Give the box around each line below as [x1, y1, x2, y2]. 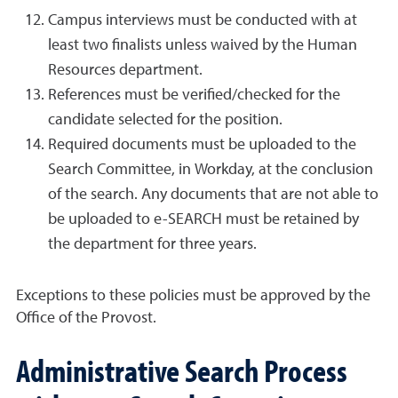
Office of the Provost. [16, 310, 156, 326]
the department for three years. [48, 236, 257, 252]
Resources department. [48, 62, 203, 78]
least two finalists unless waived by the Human [48, 37, 357, 53]
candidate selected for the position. [48, 112, 283, 128]
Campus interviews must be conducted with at [48, 12, 357, 28]
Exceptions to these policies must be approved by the [16, 288, 370, 304]
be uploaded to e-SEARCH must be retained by [48, 211, 359, 227]
